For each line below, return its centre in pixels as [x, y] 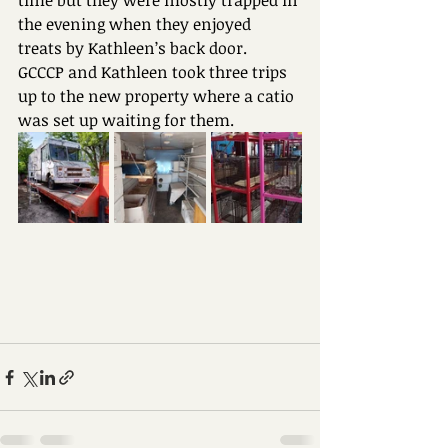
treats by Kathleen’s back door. [132, 48]
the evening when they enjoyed [136, 24]
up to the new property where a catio [158, 96]
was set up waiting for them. [128, 120]
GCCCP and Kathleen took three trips [154, 72]
